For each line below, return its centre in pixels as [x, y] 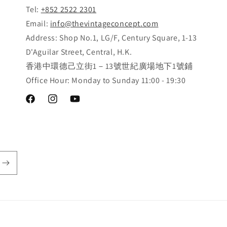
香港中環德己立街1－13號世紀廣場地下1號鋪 [109, 66]
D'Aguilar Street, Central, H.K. [79, 52]
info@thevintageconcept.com [104, 24]
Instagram [63, 104]
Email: [38, 24]
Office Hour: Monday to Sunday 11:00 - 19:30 [106, 80]
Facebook [40, 104]
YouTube [83, 104]
